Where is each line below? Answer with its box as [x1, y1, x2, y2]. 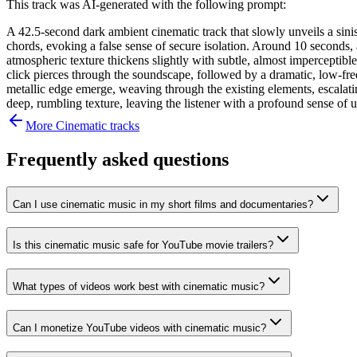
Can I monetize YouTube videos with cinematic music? [13, 321, 266, 334]
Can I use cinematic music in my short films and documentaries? [13, 198, 313, 210]
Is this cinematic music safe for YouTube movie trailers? [13, 239, 273, 252]
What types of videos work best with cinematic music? [13, 280, 265, 293]
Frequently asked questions [6, 148, 229, 170]
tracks [107, 118, 139, 132]
